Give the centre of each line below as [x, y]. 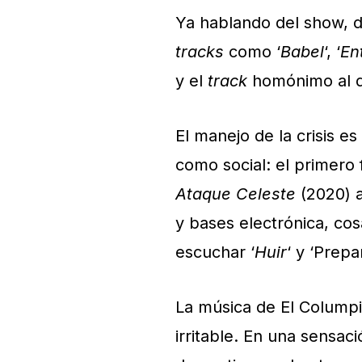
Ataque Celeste [236, 194]
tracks [200, 52]
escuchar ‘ [215, 252]
